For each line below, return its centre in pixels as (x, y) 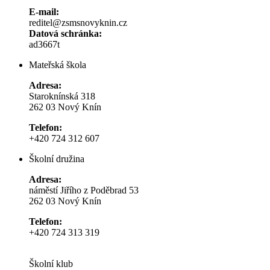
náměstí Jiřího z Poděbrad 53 (84, 190)
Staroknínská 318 (62, 96)
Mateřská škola (58, 65)
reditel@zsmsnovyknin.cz (78, 23)
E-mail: (44, 12)
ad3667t (44, 45)
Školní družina (57, 159)
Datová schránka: (65, 34)
